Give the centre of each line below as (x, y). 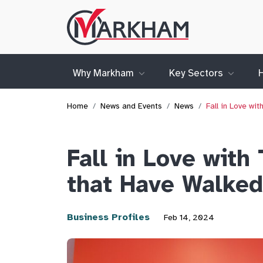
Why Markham (103, 73)
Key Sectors (196, 73)
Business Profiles (108, 217)
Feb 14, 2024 (189, 218)
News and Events (131, 106)
